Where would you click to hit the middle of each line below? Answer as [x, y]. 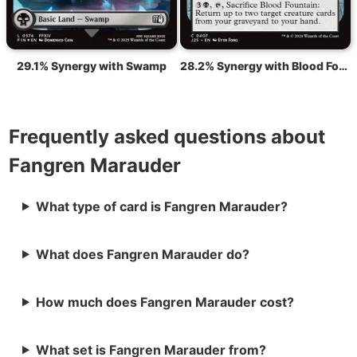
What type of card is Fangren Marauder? [161, 205]
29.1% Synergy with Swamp [92, 65]
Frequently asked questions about [167, 135]
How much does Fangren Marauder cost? [165, 301]
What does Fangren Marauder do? [142, 253]
